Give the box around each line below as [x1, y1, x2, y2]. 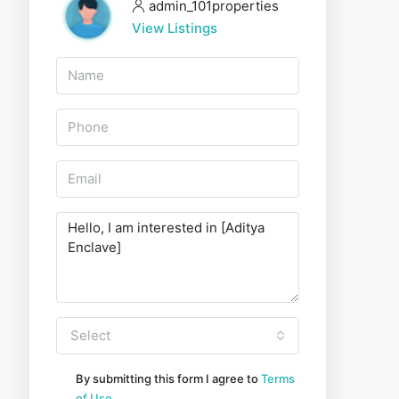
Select [70, 326, 110, 344]
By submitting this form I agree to [76, 370, 261, 386]
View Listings [132, 19, 217, 37]
